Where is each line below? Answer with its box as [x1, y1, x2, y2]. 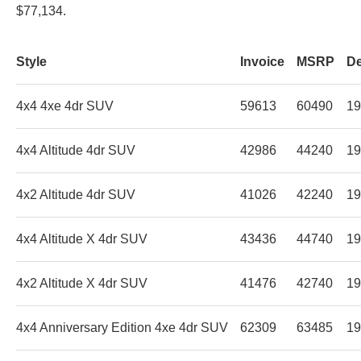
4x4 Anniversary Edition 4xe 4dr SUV [16, 320, 228, 334]
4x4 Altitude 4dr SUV [16, 143, 135, 157]
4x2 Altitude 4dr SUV [16, 187, 135, 201]
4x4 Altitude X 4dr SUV [16, 231, 147, 246]
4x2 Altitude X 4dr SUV [16, 276, 147, 290]
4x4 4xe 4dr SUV [16, 98, 114, 113]
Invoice [240, 54, 284, 68]
